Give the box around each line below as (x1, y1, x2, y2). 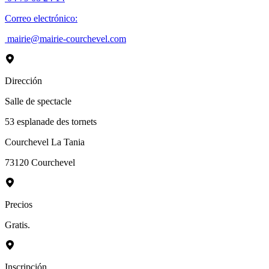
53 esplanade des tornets (5, 116, 97, 127)
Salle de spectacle (5, 95, 71, 106)
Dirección (5, 75, 42, 86)
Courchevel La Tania (5, 136, 85, 147)
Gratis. (5, 219, 30, 230)
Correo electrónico (5, 13, 75, 23)
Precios (5, 199, 32, 210)
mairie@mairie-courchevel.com (7, 33, 126, 44)
